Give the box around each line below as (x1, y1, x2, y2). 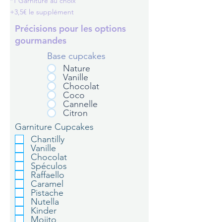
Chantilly (31, 134, 64, 145)
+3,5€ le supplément (10, 7, 74, 16)
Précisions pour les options (15, 23, 126, 34)
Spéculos (31, 161, 67, 171)
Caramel (31, 178, 63, 189)
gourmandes (15, 35, 69, 46)
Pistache (31, 187, 63, 198)
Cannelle (63, 99, 98, 110)
